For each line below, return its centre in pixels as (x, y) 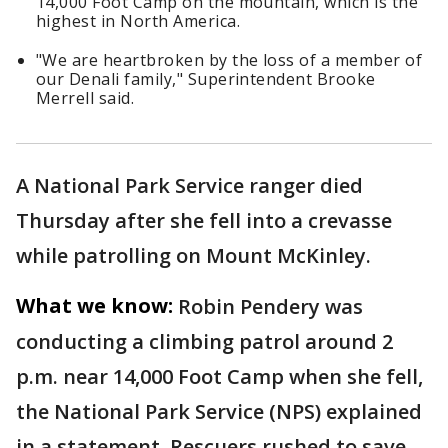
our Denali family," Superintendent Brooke (206, 79)
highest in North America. (138, 21)
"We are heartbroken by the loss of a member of (229, 60)
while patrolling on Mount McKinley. (193, 256)
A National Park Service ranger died (189, 186)
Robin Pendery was (270, 307)
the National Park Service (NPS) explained (219, 412)
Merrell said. (85, 98)
